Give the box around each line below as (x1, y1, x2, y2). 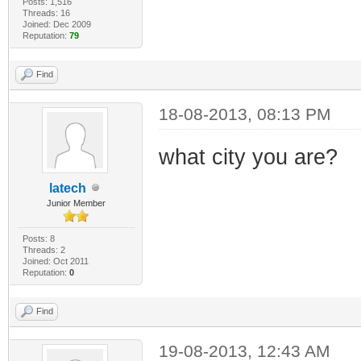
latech (49, 180, 87, 195)
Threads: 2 (22, 244, 65, 255)
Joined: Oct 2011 (22, 255, 89, 266)
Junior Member (46, 197, 106, 208)
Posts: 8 (22, 233, 55, 243)
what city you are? (158, 144, 338, 169)
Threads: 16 (22, 7, 70, 18)
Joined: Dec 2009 (22, 19, 91, 29)
